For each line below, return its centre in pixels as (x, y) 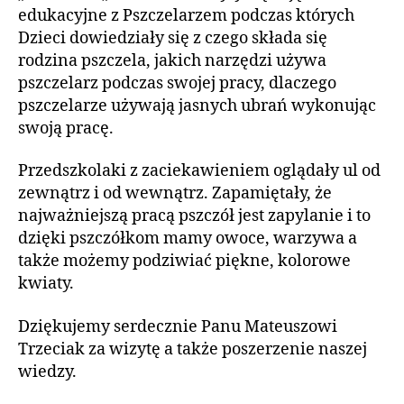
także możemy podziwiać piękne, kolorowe (184, 261)
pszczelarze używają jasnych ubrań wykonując (197, 106)
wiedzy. (47, 372)
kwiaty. (46, 284)
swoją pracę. (66, 128)
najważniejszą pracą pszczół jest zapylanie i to (194, 216)
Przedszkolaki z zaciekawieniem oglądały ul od (199, 171)
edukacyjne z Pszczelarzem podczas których (186, 15)
